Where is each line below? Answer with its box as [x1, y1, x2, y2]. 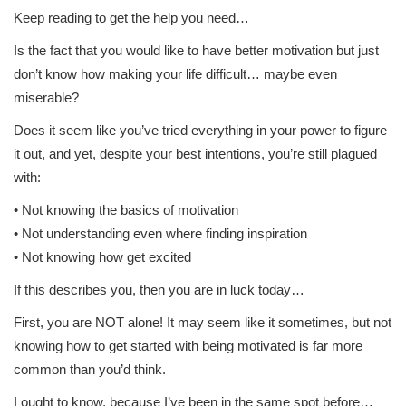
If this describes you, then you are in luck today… [14, 282, 304, 297]
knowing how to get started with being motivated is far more [14, 338, 362, 353]
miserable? [14, 90, 79, 105]
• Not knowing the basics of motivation [14, 202, 238, 217]
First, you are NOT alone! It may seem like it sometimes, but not [14, 314, 391, 330]
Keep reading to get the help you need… [14, 10, 249, 25]
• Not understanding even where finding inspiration [14, 226, 307, 241]
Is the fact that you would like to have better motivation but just [14, 43, 379, 58]
